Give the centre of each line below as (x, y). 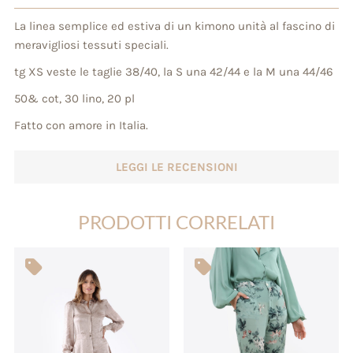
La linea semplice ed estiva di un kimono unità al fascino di (174, 26)
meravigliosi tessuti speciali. (91, 45)
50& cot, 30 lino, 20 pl (74, 98)
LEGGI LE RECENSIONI (176, 167)
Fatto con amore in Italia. (81, 125)
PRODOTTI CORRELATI (176, 221)
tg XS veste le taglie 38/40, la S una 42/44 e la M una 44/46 (173, 72)
